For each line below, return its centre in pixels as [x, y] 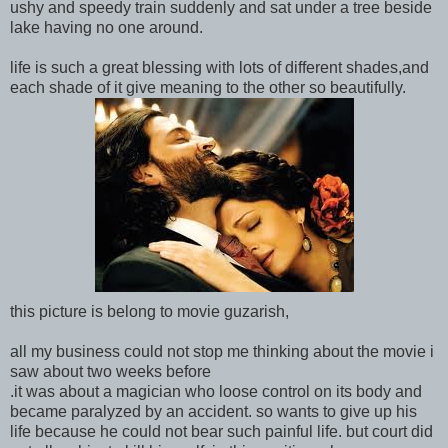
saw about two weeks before [110, 371]
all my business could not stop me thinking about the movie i [222, 351]
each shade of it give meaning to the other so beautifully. [208, 87]
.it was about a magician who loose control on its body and [216, 391]
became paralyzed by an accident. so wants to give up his [213, 411]
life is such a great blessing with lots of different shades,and [219, 67]
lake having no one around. [106, 27]
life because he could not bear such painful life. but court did [221, 431]
